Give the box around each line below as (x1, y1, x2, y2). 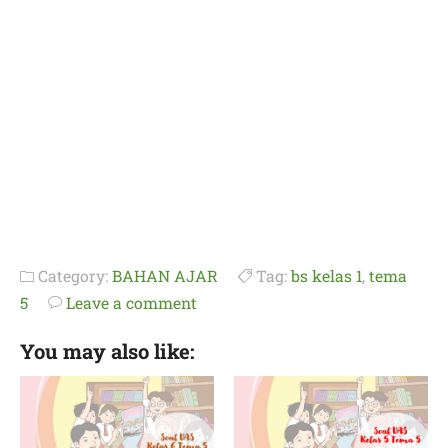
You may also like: (20, 338, 195, 364)
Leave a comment (66, 292, 197, 313)
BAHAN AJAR (112, 265, 218, 286)
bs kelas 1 (291, 265, 362, 286)
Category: (34, 265, 112, 286)
